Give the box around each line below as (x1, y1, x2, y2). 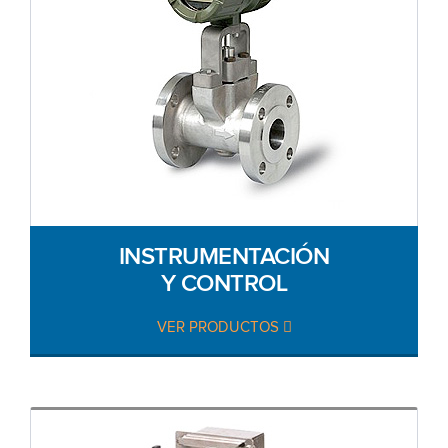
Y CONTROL (160, 269, 288, 296)
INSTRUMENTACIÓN (118, 242, 330, 269)
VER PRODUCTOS (156, 319, 283, 335)
